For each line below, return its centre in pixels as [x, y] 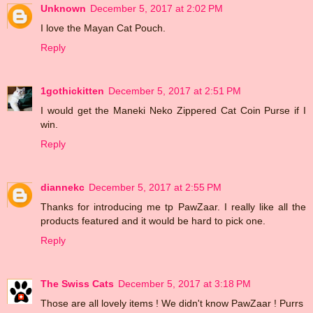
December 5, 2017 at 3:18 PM [184, 283]
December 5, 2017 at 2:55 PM [155, 187]
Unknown [63, 8]
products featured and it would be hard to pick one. [153, 220]
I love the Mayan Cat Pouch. [103, 28]
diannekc [63, 187]
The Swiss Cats [77, 283]
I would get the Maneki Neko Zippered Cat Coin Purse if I [173, 110]
